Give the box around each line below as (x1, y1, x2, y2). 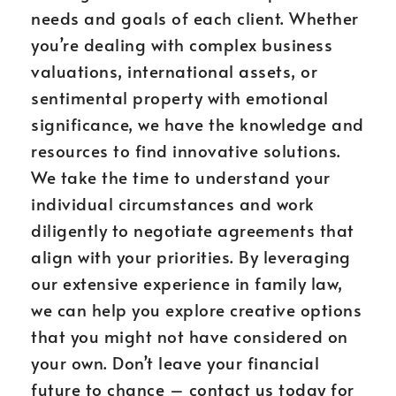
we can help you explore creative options (31, 298, 362, 321)
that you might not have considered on (31, 324, 348, 347)
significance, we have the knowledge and (31, 112, 364, 135)
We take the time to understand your (31, 165, 331, 188)
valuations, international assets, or (31, 59, 317, 82)
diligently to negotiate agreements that (31, 218, 354, 241)
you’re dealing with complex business (31, 33, 332, 56)
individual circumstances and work (31, 192, 315, 215)
